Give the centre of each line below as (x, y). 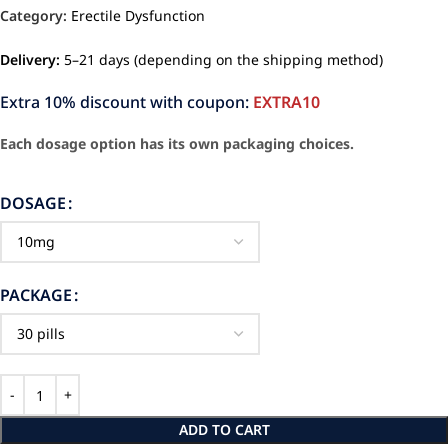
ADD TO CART (224, 430)
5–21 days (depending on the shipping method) (221, 60)
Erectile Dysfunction (138, 16)
